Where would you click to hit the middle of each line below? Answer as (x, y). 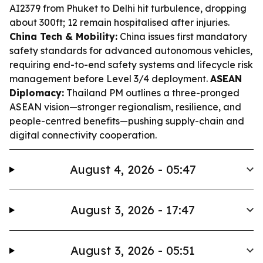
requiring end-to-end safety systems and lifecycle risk (131, 65)
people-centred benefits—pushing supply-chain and (127, 121)
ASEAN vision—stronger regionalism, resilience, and (125, 107)
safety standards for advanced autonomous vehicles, (131, 50)
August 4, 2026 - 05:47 (133, 169)
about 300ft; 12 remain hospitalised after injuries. (119, 22)
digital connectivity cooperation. (83, 135)
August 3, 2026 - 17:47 (133, 210)
